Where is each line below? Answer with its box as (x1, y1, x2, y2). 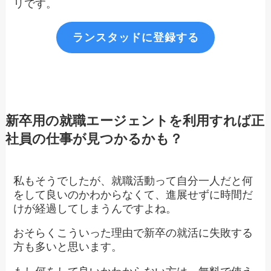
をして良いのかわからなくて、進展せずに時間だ (13, 188, 253, 201)
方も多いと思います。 (13, 241, 123, 253)
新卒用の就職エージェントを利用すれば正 (5, 113, 264, 128)
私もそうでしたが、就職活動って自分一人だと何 (13, 174, 253, 187)
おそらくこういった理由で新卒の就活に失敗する (13, 227, 253, 240)
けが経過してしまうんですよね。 (13, 202, 177, 215)
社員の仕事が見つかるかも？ (5, 131, 183, 146)
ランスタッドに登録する (72, 31, 199, 44)
